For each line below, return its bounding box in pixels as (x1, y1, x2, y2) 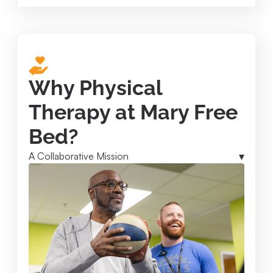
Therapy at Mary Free (29, 99, 238, 124)
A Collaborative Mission (29, 149, 129, 162)
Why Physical (29, 75, 162, 100)
